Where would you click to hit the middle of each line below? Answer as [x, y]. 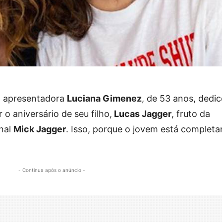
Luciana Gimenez [104, 99]
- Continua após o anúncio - [52, 170]
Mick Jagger [40, 129]
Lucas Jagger [142, 114]
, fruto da [191, 114]
